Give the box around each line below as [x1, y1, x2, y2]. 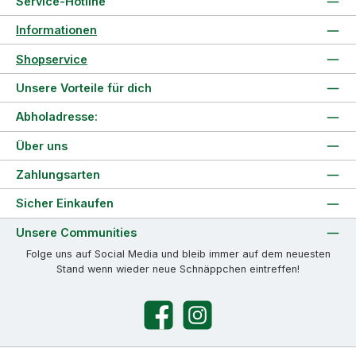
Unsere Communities [16, 225, 137, 239]
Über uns [16, 138, 68, 153]
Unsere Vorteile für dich [16, 80, 152, 95]
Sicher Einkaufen [16, 196, 114, 211]
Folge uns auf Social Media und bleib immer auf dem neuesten [25, 248, 331, 260]
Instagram [179, 315, 227, 327]
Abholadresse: [16, 110, 98, 124]
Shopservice [16, 52, 87, 66]
